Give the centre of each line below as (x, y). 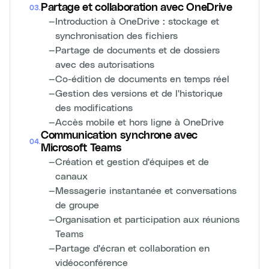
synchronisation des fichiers (116, 35)
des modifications (94, 107)
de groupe (77, 204)
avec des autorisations (105, 64)
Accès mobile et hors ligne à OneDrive (140, 122)
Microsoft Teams (81, 148)
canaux (71, 176)
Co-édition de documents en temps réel (142, 78)
